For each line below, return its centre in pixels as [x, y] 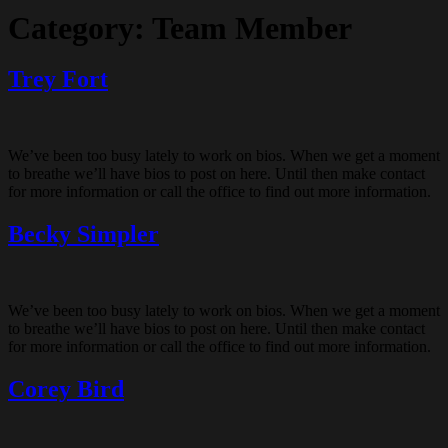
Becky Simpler [83, 234]
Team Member [252, 27]
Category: [80, 27]
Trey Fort [58, 79]
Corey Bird [66, 389]
